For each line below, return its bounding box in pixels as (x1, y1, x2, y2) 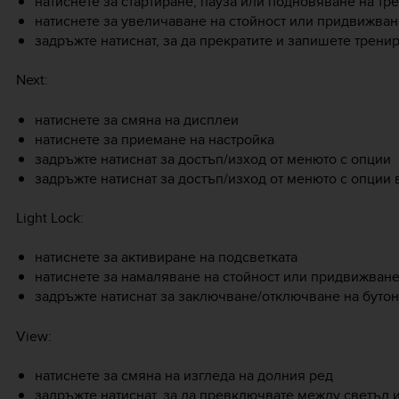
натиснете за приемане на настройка (34, 128, 274, 150)
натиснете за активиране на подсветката (34, 247, 297, 268)
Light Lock (16, 208, 80, 229)
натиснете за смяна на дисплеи (34, 109, 239, 130)
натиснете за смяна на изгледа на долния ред (34, 365, 333, 387)
